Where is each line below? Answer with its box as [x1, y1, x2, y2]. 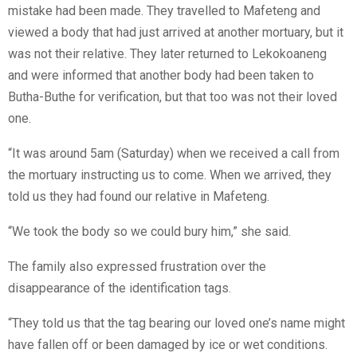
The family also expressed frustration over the [8, 259, 266, 275]
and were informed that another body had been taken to [8, 68, 314, 84]
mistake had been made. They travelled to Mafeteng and [8, 3, 320, 19]
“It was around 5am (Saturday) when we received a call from [8, 146, 339, 162]
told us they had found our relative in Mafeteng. [8, 189, 269, 205]
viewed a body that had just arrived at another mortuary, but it [8, 25, 343, 41]
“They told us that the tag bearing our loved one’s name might [8, 316, 345, 331]
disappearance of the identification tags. [8, 280, 231, 296]
